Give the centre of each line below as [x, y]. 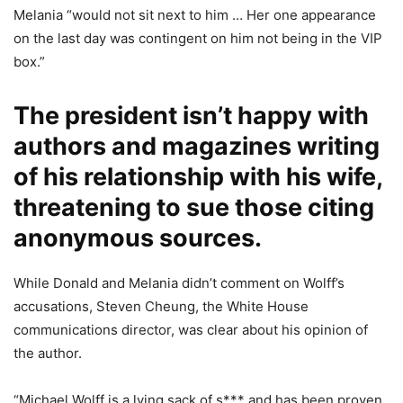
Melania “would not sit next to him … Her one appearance [195, 15]
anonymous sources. [138, 238]
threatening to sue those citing [194, 208]
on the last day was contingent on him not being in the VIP [198, 39]
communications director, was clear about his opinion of [191, 330]
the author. [48, 354]
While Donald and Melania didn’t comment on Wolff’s [179, 283]
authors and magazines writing [197, 147]
